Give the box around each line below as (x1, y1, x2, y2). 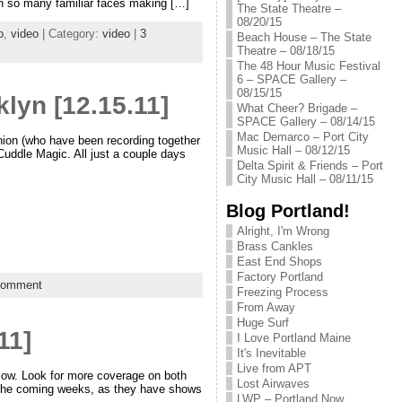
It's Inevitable (236, 346, 306, 360)
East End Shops (236, 255, 322, 268)
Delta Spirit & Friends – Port (236, 159, 383, 172)
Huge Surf (236, 316, 289, 329)
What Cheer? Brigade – (236, 101, 357, 115)
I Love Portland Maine (236, 331, 351, 345)
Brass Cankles (236, 240, 313, 253)
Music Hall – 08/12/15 (236, 144, 350, 157)
